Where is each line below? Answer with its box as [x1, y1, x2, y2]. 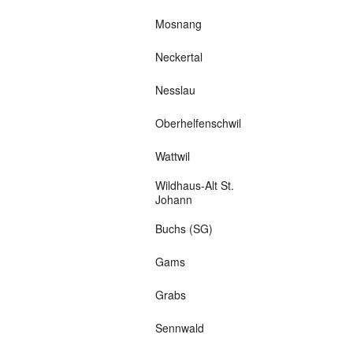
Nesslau [154, 82, 195, 98]
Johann [154, 191, 192, 208]
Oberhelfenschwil [154, 115, 241, 132]
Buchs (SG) [154, 221, 213, 237]
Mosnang [154, 16, 202, 32]
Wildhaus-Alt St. [154, 177, 234, 194]
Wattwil [154, 148, 190, 165]
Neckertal [154, 49, 203, 65]
